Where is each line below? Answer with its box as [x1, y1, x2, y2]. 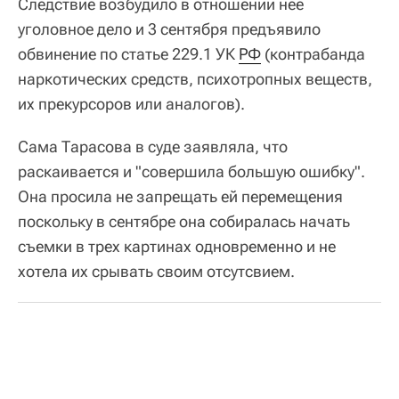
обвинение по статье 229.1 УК [18, 45, 239, 63]
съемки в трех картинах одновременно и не [18, 237, 336, 256]
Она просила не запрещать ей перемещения [18, 187, 343, 206]
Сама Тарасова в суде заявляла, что [18, 137, 288, 156]
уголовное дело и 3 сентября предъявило [18, 20, 321, 38]
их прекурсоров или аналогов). [18, 94, 245, 113]
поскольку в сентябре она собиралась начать [18, 212, 350, 231]
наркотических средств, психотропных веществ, [18, 69, 372, 88]
